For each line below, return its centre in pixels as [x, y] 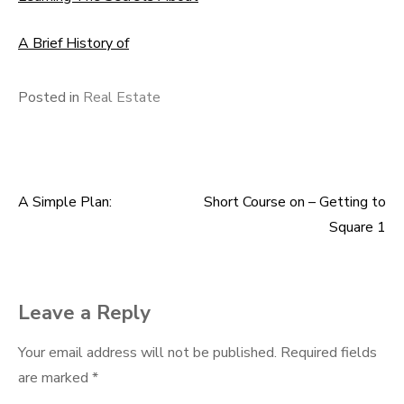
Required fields [329, 353]
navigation [79, 256]
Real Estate [122, 97]
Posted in [50, 97]
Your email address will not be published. [147, 353]
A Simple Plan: [65, 202]
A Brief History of [73, 43]
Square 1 [358, 227]
